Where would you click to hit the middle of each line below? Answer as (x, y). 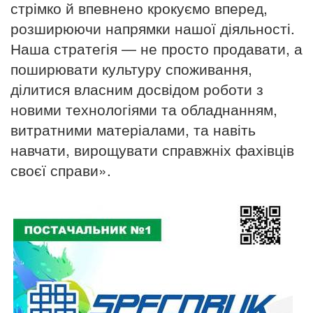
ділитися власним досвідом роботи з (137, 88)
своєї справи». (61, 169)
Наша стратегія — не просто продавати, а (156, 48)
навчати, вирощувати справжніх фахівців (152, 149)
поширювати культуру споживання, (131, 68)
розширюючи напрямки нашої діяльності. (153, 28)
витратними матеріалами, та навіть (133, 129)
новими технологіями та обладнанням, (144, 109)
